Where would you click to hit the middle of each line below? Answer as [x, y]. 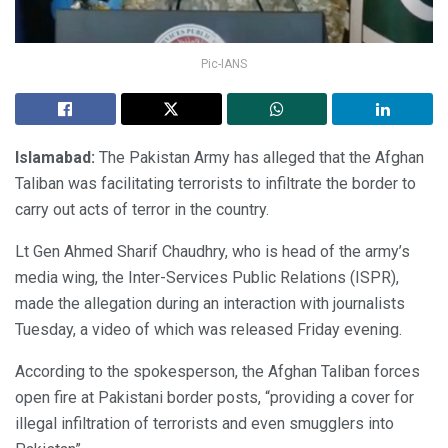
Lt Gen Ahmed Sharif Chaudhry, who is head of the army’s [212, 251]
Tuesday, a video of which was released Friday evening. [208, 329]
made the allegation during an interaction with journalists [210, 303]
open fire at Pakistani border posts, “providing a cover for [214, 397]
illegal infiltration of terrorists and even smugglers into [204, 423]
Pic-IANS [224, 63]
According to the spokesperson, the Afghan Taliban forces [217, 371]
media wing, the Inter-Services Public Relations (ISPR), [207, 277]
